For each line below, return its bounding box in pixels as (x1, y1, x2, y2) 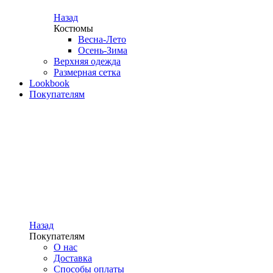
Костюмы (54, 23, 93, 34)
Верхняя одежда (54, 56, 121, 67)
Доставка (54, 253, 92, 264)
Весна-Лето (78, 34, 126, 45)
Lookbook (29, 78, 69, 89)
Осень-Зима (78, 45, 127, 56)
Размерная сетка (54, 67, 121, 78)
